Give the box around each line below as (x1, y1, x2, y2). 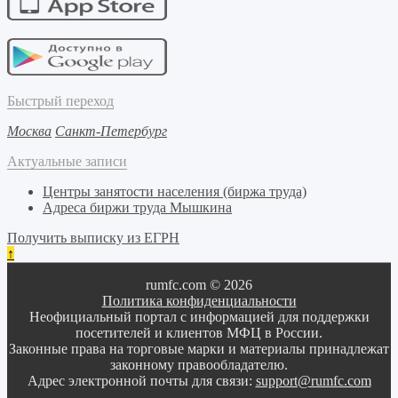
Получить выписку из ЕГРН (7, 229, 179, 245)
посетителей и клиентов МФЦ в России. (76, 324, 322, 340)
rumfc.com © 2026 (146, 276, 252, 292)
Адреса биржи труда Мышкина (43, 199, 232, 215)
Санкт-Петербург (55, 123, 167, 139)
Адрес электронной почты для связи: (27, 372, 256, 388)
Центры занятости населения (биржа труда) (43, 183, 306, 199)
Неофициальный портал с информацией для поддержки (28, 308, 370, 324)
